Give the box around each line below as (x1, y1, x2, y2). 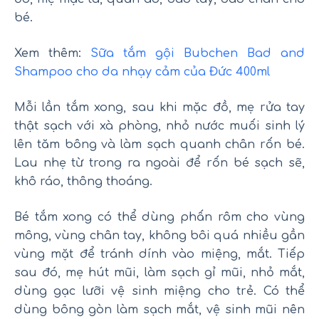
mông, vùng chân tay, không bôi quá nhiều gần (14, 229, 305, 242)
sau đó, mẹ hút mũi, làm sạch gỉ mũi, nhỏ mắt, (14, 266, 305, 279)
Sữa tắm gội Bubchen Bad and (90, 46, 305, 60)
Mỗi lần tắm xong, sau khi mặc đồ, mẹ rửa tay (14, 100, 305, 114)
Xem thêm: (14, 46, 90, 60)
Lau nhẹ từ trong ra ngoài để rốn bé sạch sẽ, (14, 156, 305, 169)
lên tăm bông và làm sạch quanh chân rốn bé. (14, 137, 305, 151)
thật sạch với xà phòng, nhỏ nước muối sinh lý (14, 119, 305, 132)
